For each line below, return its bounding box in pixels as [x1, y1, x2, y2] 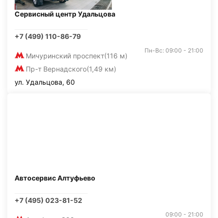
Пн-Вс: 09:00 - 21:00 [145, 47, 203, 54]
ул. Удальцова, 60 [15, 78, 75, 86]
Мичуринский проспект [26, 52, 104, 60]
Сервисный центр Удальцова [15, 10, 115, 18]
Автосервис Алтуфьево [15, 174, 95, 182]
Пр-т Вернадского [26, 65, 87, 73]
